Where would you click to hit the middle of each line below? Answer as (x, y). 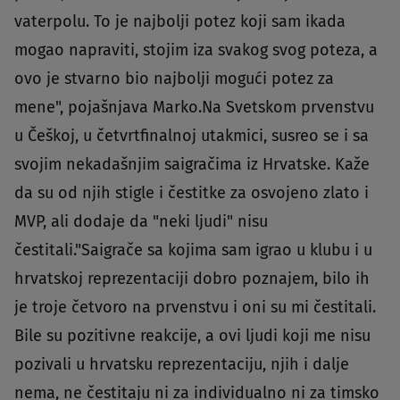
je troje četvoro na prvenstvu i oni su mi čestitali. (195, 307)
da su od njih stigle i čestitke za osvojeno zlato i (192, 192)
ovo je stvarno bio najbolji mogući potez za (174, 78)
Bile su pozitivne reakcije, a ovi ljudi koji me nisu (192, 335)
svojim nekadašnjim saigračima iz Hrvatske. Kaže (192, 164)
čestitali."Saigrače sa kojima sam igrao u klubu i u (193, 250)
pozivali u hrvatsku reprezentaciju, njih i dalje (182, 364)
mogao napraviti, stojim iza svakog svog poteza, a (196, 50)
